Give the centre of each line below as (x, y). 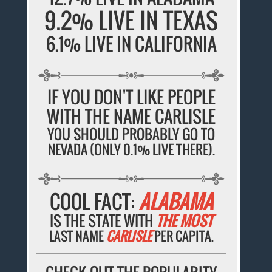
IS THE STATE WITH (103, 220)
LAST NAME (77, 236)
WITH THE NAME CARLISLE (131, 116)
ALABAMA (176, 201)
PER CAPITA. (182, 236)
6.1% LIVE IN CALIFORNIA (131, 44)
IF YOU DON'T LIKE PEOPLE (131, 97)
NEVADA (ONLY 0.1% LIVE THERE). (131, 149)
